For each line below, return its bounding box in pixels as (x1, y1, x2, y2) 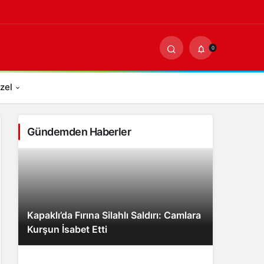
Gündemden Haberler (27, 126, 131, 138)
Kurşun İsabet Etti (27, 223, 107, 235)
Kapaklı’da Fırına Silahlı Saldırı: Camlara (27, 209, 201, 221)
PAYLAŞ (134, 12, 162, 21)
